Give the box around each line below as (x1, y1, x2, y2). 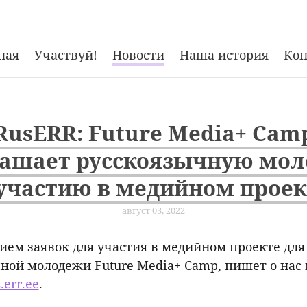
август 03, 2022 (122, 204, 185, 217)
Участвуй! (34, 47, 97, 64)
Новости (112, 47, 164, 64)
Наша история (180, 47, 269, 64)
